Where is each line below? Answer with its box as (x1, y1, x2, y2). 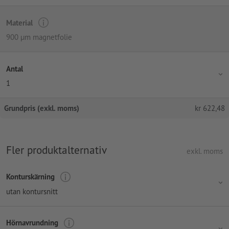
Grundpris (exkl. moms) (4, 103, 79, 113)
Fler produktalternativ (6, 143, 107, 157)
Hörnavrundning (6, 218, 58, 228)
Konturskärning (6, 172, 55, 182)
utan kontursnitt (6, 186, 58, 196)
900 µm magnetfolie (6, 32, 72, 42)
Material (6, 17, 33, 28)
